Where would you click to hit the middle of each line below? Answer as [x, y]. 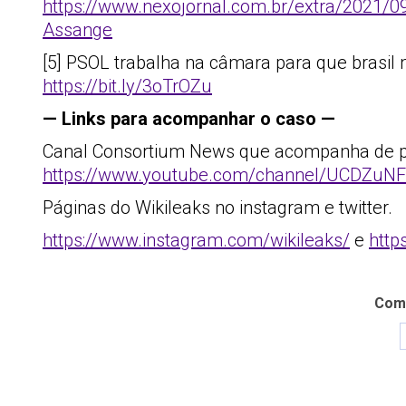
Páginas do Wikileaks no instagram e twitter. [217, 208]
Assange [77, 30]
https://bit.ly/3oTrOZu [127, 86]
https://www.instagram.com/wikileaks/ [196, 240]
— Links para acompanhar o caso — [189, 119]
